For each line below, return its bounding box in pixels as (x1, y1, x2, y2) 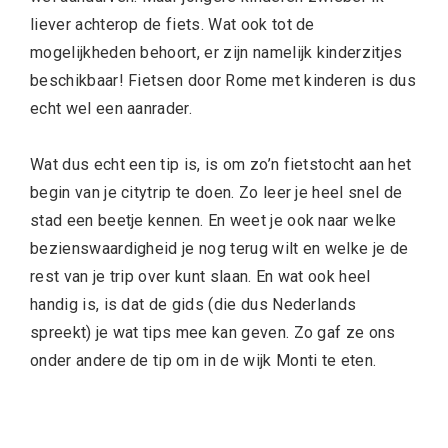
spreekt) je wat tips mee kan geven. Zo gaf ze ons (30, 323, 396, 343)
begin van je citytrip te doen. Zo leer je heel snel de (30, 183, 403, 203)
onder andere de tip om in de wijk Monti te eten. (30, 351, 377, 371)
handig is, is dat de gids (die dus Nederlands (30, 295, 357, 315)
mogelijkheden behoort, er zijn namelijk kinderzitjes (30, 43, 403, 63)
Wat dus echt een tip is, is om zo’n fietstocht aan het (30, 155, 412, 175)
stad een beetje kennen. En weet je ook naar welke (30, 211, 397, 231)
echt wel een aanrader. (30, 99, 193, 119)
